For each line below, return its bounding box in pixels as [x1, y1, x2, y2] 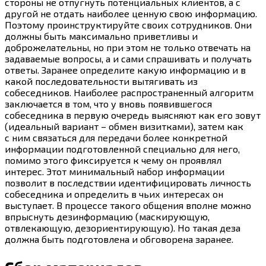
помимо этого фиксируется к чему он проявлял [5, 154, 221, 166]
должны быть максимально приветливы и [5, 30, 198, 42]
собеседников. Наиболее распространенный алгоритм [5, 86, 254, 98]
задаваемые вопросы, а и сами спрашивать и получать [5, 52, 252, 64]
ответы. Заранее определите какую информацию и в [5, 64, 246, 75]
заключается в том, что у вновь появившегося [5, 97, 212, 109]
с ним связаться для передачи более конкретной [5, 131, 227, 143]
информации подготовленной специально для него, [5, 142, 240, 154]
